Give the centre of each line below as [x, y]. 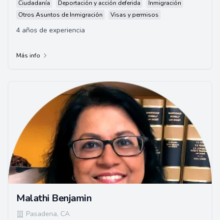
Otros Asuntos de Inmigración [60, 15]
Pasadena [41, 214]
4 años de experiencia [51, 30]
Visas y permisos [135, 15]
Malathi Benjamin [54, 198]
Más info [28, 55]
